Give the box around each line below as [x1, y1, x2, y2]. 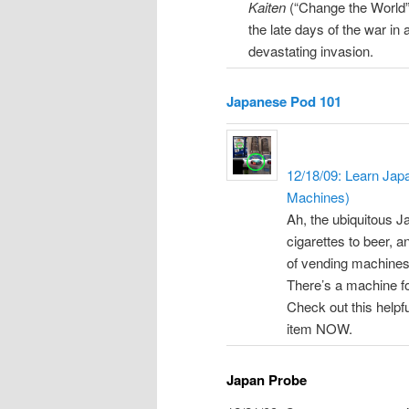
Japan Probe [226, 369, 307, 390]
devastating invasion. [248, 40, 373, 60]
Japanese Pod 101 [226, 91, 341, 112]
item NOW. [287, 319, 352, 339]
